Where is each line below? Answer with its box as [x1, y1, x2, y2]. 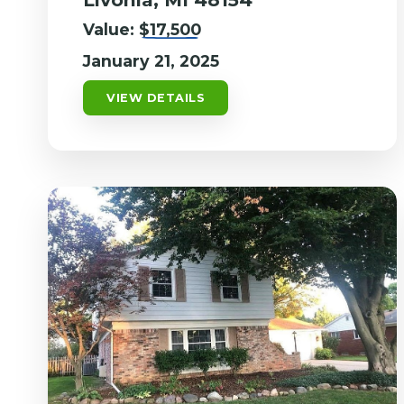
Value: [83, 20, 140, 40]
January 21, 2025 [83, 51, 220, 71]
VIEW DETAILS [106, 91, 206, 106]
